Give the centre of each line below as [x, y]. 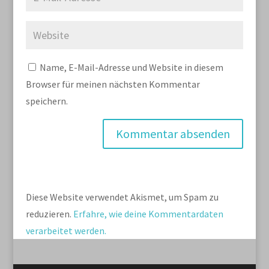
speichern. [47, 101]
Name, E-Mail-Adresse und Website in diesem [131, 67]
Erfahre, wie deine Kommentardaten [148, 214]
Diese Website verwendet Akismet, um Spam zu [122, 197]
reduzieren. [49, 214]
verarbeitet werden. [66, 231]
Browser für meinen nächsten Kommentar [113, 84]
